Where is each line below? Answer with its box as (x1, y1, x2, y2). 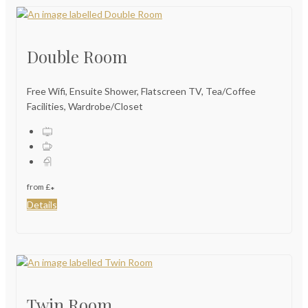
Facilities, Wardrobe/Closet (27, 100, 143, 112)
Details (27, 199, 57, 211)
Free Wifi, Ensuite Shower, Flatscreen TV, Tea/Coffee (27, 85, 256, 97)
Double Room (27, 45, 127, 67)
